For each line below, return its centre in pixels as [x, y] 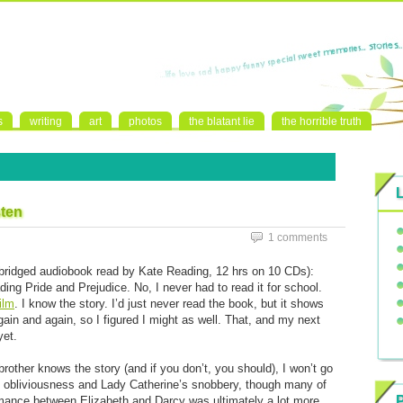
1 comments [298, 237]
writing [46, 121]
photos [145, 121]
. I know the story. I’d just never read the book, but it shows [169, 304]
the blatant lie [222, 121]
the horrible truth [322, 121]
